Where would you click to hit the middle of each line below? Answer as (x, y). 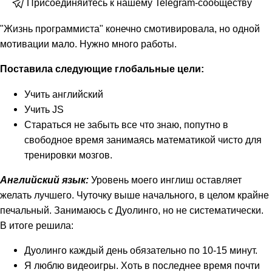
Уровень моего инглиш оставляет (165, 179)
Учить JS (44, 109)
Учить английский (64, 94)
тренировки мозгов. (68, 155)
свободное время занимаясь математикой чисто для (143, 139)
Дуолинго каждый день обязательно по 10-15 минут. (141, 250)
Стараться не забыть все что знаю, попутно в (126, 124)
